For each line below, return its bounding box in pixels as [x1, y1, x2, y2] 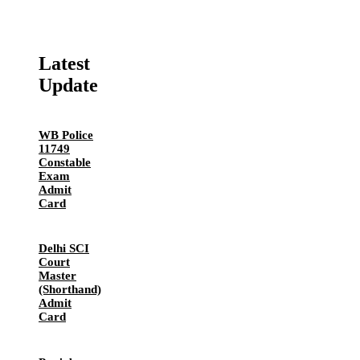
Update [39, 75, 98, 96]
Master [39, 269, 76, 283]
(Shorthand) [39, 283, 101, 297]
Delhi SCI [39, 242, 89, 256]
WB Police [39, 128, 93, 141]
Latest [39, 53, 90, 75]
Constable [39, 155, 91, 169]
